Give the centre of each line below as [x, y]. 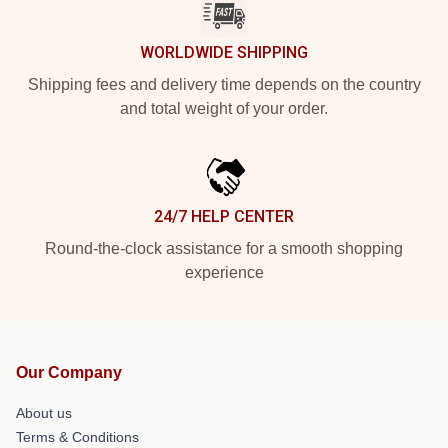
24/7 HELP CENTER [224, 216]
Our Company [69, 372]
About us [44, 413]
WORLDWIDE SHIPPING [224, 52]
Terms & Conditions [77, 437]
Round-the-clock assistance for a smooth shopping [224, 248]
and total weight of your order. [224, 108]
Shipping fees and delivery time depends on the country [224, 84]
